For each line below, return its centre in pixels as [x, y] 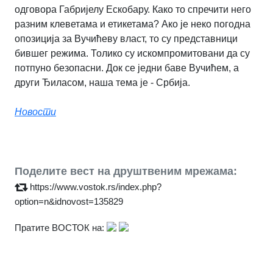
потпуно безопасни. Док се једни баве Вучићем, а [127, 68]
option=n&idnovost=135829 [69, 201]
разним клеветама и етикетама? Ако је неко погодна [133, 24]
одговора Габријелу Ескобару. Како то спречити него [133, 9]
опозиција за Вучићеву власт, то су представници [126, 38]
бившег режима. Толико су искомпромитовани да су [132, 53]
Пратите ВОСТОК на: [59, 227]
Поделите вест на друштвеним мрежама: [126, 171]
